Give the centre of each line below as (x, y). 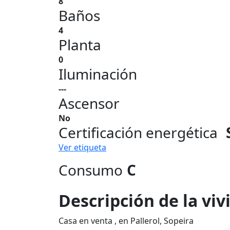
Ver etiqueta (82, 147)
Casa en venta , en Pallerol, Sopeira (126, 221)
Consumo (91, 170)
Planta (80, 45)
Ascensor (89, 103)
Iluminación (98, 74)
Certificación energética (138, 132)
